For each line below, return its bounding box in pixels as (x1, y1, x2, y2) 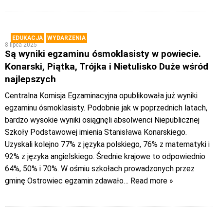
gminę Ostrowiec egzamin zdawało (5, 176, 124, 186)
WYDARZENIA (47, 35, 86, 42)
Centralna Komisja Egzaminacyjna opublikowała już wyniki (5, 91, 198, 101)
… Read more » (124, 176, 173, 186)
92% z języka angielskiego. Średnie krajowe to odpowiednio (5, 152, 205, 162)
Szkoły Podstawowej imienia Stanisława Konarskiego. (5, 127, 187, 137)
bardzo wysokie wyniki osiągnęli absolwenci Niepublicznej (5, 115, 200, 125)
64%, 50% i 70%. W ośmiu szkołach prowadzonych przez (5, 164, 195, 174)
